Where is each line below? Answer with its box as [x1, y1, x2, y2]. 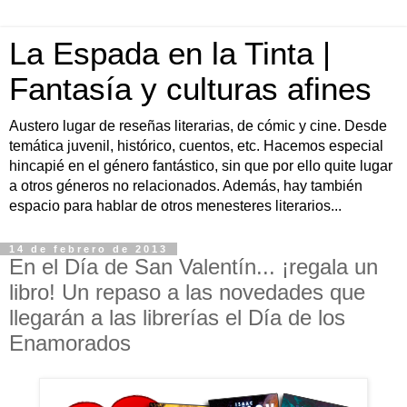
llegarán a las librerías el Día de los [9, 305, 345, 330]
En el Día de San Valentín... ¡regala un [9, 254, 378, 279]
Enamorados [9, 331, 131, 355]
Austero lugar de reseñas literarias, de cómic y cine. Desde [9, 118, 387, 134]
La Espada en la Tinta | [9, 36, 331, 71]
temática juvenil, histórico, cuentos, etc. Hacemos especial [9, 138, 383, 154]
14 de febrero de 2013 [9, 243, 168, 254]
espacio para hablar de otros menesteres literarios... [9, 198, 342, 213]
